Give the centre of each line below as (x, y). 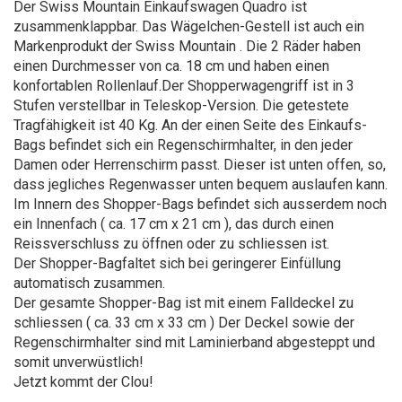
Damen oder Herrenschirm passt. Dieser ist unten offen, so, (200, 165)
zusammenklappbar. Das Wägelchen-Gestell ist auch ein (189, 26)
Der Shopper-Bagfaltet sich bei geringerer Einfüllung (177, 263)
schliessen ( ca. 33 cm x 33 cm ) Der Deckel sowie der (184, 323)
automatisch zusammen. (89, 283)
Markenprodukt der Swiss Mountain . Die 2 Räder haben (187, 46)
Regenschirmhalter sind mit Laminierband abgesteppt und (194, 342)
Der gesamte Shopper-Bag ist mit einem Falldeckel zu (184, 303)
